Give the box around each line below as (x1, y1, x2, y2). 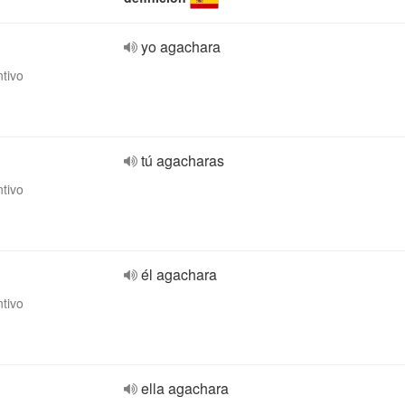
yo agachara (141, 36, 221, 57)
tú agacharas (141, 150, 224, 171)
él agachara (141, 264, 217, 285)
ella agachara (141, 378, 229, 399)
